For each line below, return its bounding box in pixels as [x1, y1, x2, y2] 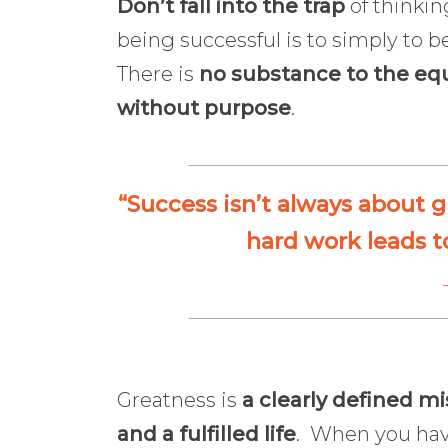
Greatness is [117, 388, 242, 413]
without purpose [117, 95, 291, 120]
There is [117, 61, 199, 86]
